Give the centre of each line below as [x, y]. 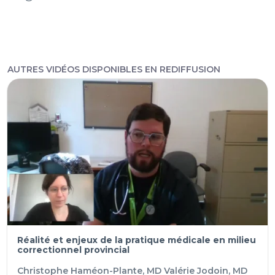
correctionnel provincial [73, 250]
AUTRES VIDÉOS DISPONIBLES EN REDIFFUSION [114, 70]
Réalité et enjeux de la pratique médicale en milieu [137, 240]
